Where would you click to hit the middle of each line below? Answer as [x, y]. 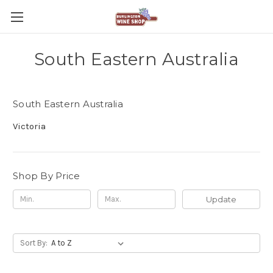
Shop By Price [47, 175]
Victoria [29, 126]
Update [221, 199]
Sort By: [34, 243]
